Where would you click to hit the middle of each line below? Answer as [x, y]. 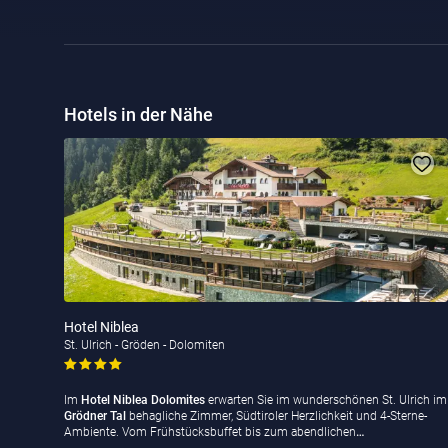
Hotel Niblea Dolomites [141, 400]
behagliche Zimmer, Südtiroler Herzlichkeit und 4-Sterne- [276, 416]
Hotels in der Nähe [138, 115]
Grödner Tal [95, 416]
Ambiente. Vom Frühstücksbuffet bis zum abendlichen [210, 432]
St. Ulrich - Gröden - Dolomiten [144, 345]
